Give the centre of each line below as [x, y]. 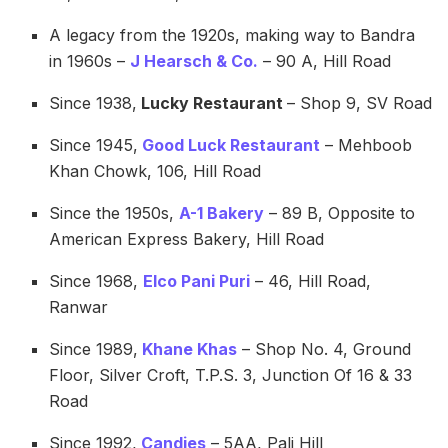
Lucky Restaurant [212, 102]
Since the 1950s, [114, 212]
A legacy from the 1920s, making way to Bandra [232, 34]
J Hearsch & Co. [194, 60]
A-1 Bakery [222, 212]
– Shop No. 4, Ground [324, 348]
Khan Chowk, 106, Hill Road [155, 170]
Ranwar [79, 306]
